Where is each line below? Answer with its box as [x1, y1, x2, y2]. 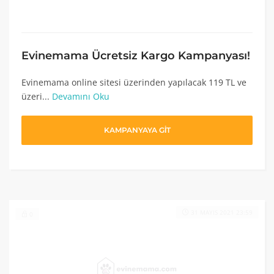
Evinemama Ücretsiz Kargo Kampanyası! [21, 49, 250, 62]
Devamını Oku [52, 91, 109, 102]
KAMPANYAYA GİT [103, 125, 171, 135]
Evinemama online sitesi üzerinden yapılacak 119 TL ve [21, 76, 246, 88]
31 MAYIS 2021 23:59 [191, 208, 253, 217]
